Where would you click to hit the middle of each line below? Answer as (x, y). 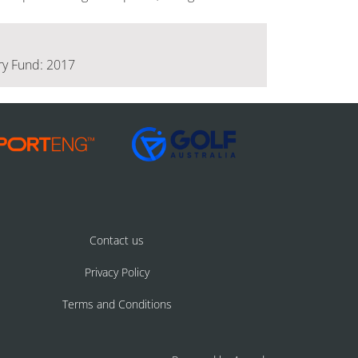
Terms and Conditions (117, 304)
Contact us (117, 240)
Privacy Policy (117, 272)
